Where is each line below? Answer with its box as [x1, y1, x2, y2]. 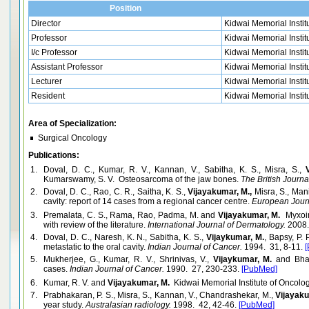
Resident [31, 91, 65, 101]
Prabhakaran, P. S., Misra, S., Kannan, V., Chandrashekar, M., [43, 290, 275, 300]
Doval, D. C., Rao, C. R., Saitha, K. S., [43, 187, 188, 197]
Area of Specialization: [28, 119, 117, 128]
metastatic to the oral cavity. [43, 242, 146, 252]
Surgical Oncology [38, 133, 107, 143]
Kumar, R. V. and [43, 278, 108, 288]
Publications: [28, 150, 79, 160]
